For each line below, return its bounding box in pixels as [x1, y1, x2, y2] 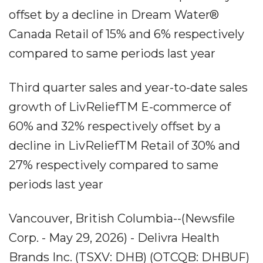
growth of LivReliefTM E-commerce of [9, 100, 231, 114]
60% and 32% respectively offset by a [9, 119, 221, 133]
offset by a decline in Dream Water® [9, 8, 219, 22]
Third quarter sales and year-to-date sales [9, 80, 248, 95]
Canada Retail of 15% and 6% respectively [9, 27, 244, 41]
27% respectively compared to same [9, 158, 218, 172]
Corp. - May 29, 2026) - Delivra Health [9, 231, 220, 245]
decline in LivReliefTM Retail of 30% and [9, 139, 240, 153]
